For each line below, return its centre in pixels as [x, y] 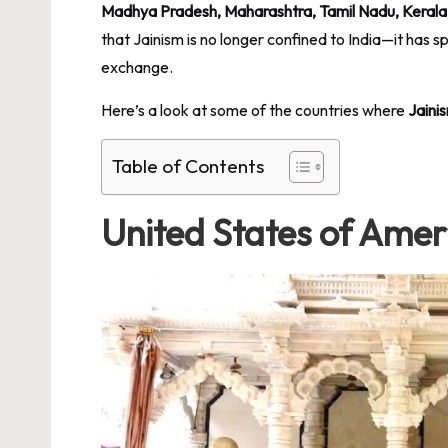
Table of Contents [188, 165]
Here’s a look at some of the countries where [254, 109]
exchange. [137, 66]
